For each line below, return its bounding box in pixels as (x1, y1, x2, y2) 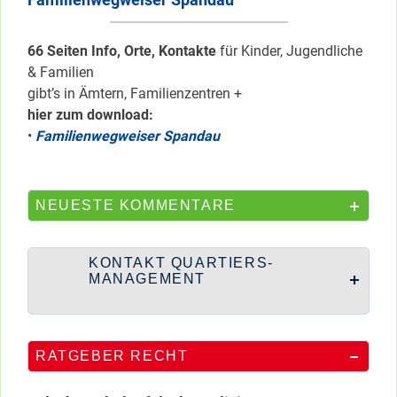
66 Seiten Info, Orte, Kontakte (27, 42, 220, 59)
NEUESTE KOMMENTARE (35, 197, 236, 213)
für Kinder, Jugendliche (220, 42, 362, 59)
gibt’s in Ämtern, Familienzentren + (27, 84, 245, 102)
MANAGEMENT (89, 270, 206, 286)
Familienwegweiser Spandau (35, 127, 223, 144)
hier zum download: (27, 105, 153, 123)
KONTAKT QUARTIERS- (89, 254, 274, 270)
